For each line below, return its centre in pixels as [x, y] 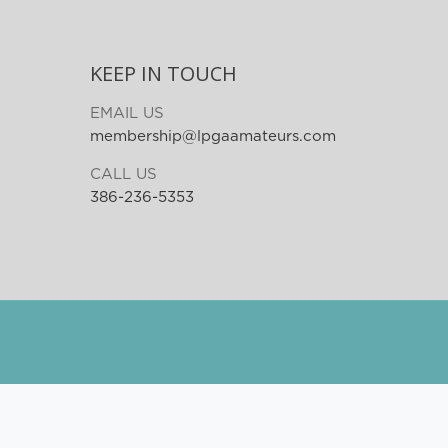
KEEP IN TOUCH [164, 73]
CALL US [124, 174]
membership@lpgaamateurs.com [213, 136]
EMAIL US [127, 113]
